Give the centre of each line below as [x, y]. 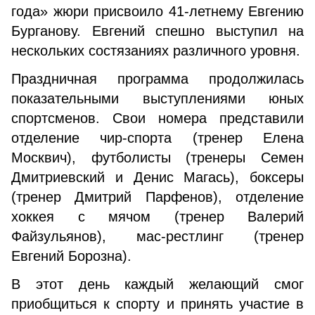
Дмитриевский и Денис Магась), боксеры [157, 177]
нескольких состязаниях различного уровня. [156, 51]
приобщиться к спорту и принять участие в [157, 304]
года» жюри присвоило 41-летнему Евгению [157, 11]
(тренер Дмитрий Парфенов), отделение [157, 197]
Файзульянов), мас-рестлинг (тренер [157, 236]
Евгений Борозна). [71, 256]
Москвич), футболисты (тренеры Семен [157, 157]
